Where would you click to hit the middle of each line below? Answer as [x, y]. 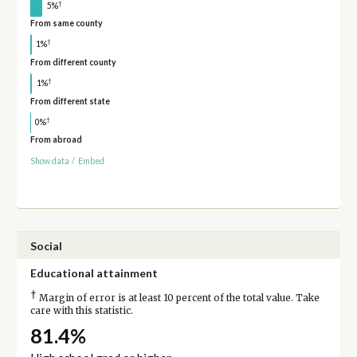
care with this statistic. [81, 310]
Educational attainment [94, 273]
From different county [73, 62]
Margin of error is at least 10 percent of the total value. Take [178, 298]
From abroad [56, 140]
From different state [70, 101]
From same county [66, 24]
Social [46, 245]
